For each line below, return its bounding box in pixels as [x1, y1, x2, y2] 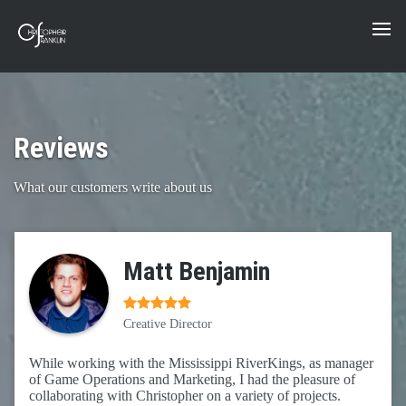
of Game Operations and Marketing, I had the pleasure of [29, 372, 355, 388]
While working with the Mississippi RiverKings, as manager [29, 355, 373, 372]
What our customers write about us [14, 179, 212, 195]
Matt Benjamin [123, 256, 270, 287]
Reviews [14, 130, 109, 165]
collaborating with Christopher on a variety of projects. [29, 388, 341, 404]
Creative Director [123, 316, 212, 332]
